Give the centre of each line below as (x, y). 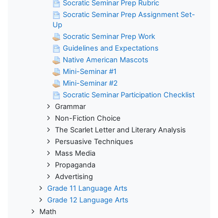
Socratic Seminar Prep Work (109, 36)
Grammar (70, 106)
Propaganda (75, 165)
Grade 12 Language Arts (88, 200)
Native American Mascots (106, 60)
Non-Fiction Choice (88, 118)
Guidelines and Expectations (111, 48)
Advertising (74, 176)
